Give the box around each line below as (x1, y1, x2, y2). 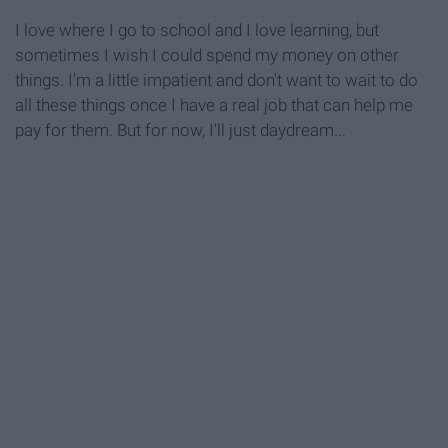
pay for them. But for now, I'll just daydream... (15, 120, 346, 141)
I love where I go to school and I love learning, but (15, 20, 379, 41)
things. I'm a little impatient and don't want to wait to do (15, 70, 418, 91)
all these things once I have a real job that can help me (15, 95, 413, 116)
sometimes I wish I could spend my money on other (15, 45, 399, 66)
